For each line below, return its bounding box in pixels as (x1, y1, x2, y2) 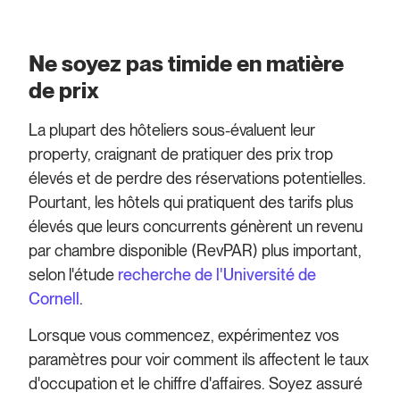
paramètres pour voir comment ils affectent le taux (29, 350, 370, 370)
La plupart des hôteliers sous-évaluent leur (29, 121, 316, 140)
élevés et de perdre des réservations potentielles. (29, 169, 367, 188)
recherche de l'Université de (118, 265, 317, 285)
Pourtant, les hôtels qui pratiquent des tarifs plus (29, 193, 354, 212)
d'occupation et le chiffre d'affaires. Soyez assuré (29, 374, 363, 394)
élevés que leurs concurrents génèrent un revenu (29, 217, 363, 237)
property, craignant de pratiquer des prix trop (29, 145, 334, 164)
